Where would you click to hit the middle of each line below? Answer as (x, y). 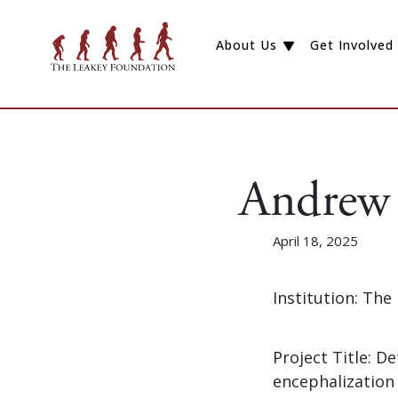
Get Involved (351, 45)
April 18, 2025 (315, 240)
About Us (247, 45)
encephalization (334, 381)
